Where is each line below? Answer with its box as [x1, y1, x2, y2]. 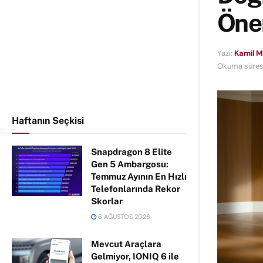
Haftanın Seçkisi [12, 115, 84, 126]
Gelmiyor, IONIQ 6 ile [91, 251, 179, 261]
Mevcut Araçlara [91, 239, 161, 249]
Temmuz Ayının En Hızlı [91, 171, 187, 181]
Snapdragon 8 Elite [91, 147, 172, 157]
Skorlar [91, 196, 123, 206]
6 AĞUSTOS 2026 [96, 213, 150, 221]
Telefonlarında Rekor [91, 184, 180, 194]
